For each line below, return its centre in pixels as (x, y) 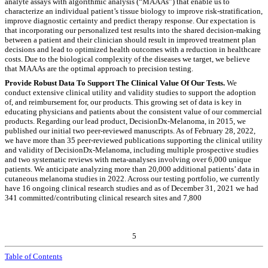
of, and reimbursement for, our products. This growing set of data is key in (123, 102)
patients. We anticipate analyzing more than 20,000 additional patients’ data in (132, 169)
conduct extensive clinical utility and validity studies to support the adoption (130, 93)
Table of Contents (33, 257)
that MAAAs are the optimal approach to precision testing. (99, 69)
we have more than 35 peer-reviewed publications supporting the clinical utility (134, 141)
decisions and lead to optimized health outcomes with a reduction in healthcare (133, 50)
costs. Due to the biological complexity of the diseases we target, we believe (127, 59)
